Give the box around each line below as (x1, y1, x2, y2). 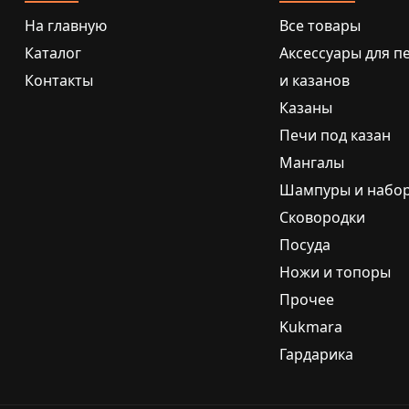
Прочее (279, 289, 334, 310)
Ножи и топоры (279, 262, 391, 283)
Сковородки (279, 207, 365, 228)
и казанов (279, 70, 350, 91)
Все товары (279, 16, 361, 37)
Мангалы (279, 152, 344, 173)
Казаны (279, 98, 332, 119)
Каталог (25, 43, 81, 64)
